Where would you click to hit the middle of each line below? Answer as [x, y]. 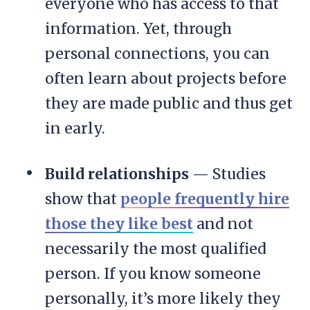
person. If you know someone [153, 274]
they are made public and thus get [169, 104]
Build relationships [117, 174]
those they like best [119, 224]
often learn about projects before [166, 79]
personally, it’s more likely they [163, 299]
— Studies [227, 174]
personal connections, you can [157, 54]
